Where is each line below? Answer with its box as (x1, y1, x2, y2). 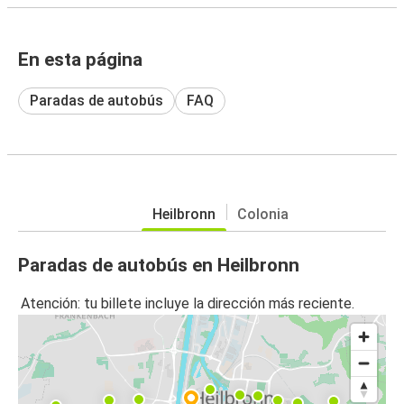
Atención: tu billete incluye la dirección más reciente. (21, 295, 354, 313)
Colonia (236, 205, 289, 223)
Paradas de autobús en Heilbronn (18, 253, 299, 276)
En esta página (18, 48, 142, 70)
